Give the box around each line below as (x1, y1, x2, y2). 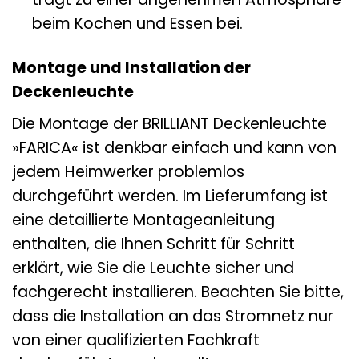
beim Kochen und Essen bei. (31, 13, 243, 35)
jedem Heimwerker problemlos (12, 160, 244, 183)
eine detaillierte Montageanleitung (12, 208, 275, 231)
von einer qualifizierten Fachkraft (12, 329, 260, 351)
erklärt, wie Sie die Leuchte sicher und (12, 256, 294, 279)
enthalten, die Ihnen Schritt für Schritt (12, 232, 295, 255)
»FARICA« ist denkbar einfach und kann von (12, 136, 337, 159)
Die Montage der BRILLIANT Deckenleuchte (12, 112, 327, 135)
